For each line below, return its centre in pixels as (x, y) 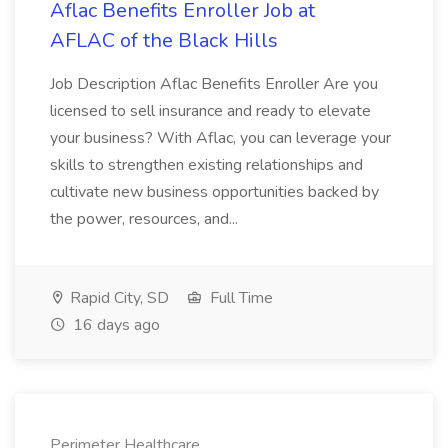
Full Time (239, 298)
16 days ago (114, 325)
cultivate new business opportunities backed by (214, 192)
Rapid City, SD (117, 298)
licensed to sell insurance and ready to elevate (210, 111)
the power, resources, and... (144, 219)
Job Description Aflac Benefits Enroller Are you (214, 84)
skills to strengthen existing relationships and (206, 165)
